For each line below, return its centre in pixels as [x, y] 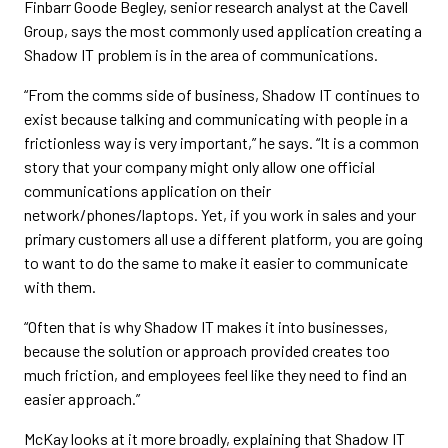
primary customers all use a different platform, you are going [223, 238]
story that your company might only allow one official [199, 166]
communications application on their [147, 190]
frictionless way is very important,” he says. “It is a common [221, 142]
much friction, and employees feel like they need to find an [215, 374]
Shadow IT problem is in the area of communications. [201, 54]
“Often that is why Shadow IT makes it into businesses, [206, 326]
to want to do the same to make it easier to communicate [216, 262]
